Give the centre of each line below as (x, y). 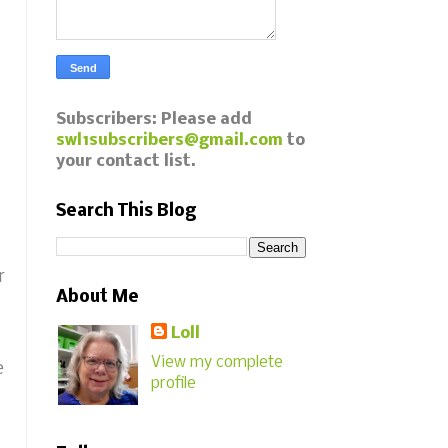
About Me (97, 297)
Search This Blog (126, 211)
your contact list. (126, 161)
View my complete (217, 362)
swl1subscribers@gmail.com (169, 140)
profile (174, 383)
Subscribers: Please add (154, 119)
